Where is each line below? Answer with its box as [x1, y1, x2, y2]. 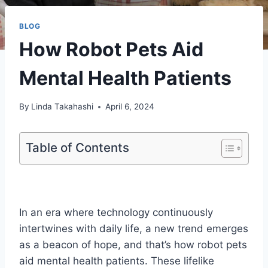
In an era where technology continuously [19, 206, 213, 219]
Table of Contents [26, 140, 129, 156]
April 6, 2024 [105, 102, 155, 112]
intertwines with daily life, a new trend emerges [19, 223, 248, 235]
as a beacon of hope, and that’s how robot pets [19, 239, 247, 251]
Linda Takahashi [31, 102, 94, 112]
